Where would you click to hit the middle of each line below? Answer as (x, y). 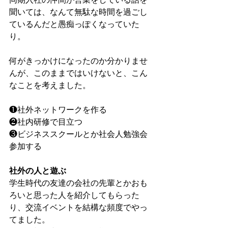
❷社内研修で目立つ (46, 122)
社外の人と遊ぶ (38, 171)
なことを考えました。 (50, 85)
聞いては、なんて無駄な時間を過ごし (78, 12)
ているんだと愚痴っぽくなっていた (74, 24)
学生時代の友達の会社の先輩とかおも (78, 183)
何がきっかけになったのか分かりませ (78, 61)
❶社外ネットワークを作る (58, 110)
